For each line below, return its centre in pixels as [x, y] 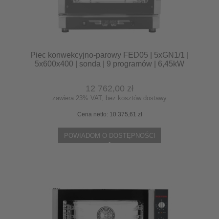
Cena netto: [93, 115]
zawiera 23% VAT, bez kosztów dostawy [109, 98]
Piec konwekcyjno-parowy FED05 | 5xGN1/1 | [109, 55]
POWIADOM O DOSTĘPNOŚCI [109, 136]
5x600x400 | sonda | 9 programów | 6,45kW [109, 64]
